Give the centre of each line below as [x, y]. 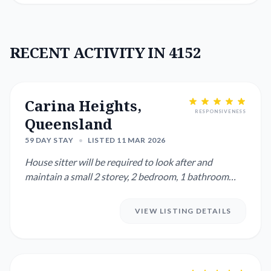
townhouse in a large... [70, 191]
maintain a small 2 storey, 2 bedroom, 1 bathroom [127, 176]
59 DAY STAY [49, 140]
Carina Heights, [83, 106]
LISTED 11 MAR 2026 [127, 140]
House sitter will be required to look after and [119, 162]
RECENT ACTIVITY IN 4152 [106, 52]
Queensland [68, 124]
